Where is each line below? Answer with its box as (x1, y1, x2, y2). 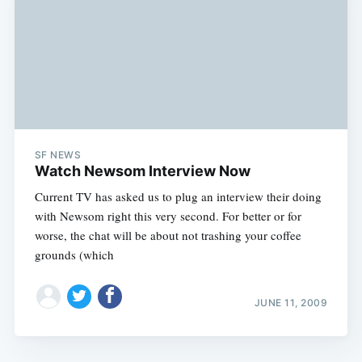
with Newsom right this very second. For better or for (34, 208, 301, 225)
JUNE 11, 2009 (254, 296, 328, 309)
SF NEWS (34, 149, 82, 162)
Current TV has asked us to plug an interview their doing (34, 188, 322, 205)
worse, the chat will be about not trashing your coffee (34, 227, 301, 244)
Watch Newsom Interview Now (34, 162, 250, 180)
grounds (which (34, 246, 114, 263)
